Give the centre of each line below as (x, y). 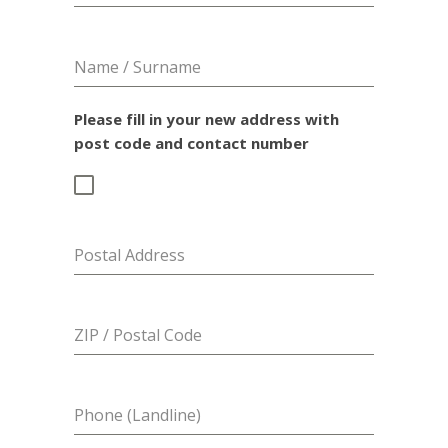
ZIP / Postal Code (138, 335)
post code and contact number (191, 143)
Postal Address (129, 255)
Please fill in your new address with (206, 119)
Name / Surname (137, 67)
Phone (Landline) (137, 415)
